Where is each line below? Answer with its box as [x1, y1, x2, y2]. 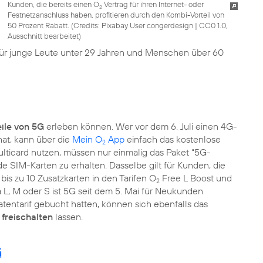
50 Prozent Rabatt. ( [7, 20, 73, 30]
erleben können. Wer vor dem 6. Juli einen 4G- [44, 120, 237, 132]
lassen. [53, 210, 83, 222]
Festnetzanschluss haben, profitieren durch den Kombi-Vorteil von [7, 9, 224, 19]
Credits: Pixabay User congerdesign [73, 20, 193, 30]
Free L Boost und [160, 171, 232, 184]
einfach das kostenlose [124, 133, 221, 145]
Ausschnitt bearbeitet [7, 31, 79, 41]
